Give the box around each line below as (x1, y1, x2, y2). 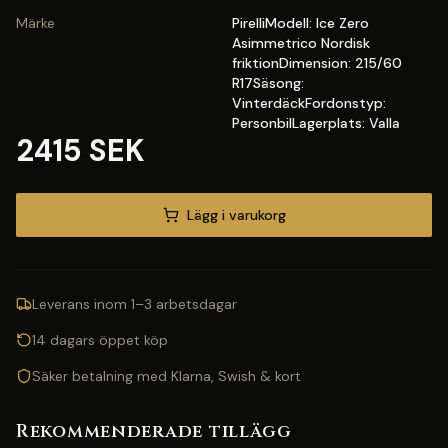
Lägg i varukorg (186, 206, 286, 224)
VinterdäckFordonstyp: (232, 94, 386, 112)
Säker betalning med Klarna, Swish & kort (32, 367, 301, 385)
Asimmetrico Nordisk (232, 34, 370, 52)
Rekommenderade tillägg (16, 419, 292, 444)
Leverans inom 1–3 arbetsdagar (32, 295, 237, 313)
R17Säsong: (232, 74, 304, 92)
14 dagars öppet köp (32, 331, 168, 349)
